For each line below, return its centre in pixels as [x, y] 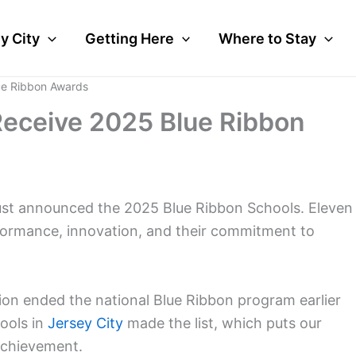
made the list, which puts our [222, 323]
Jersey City [85, 323]
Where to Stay [268, 38]
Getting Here [129, 38]
